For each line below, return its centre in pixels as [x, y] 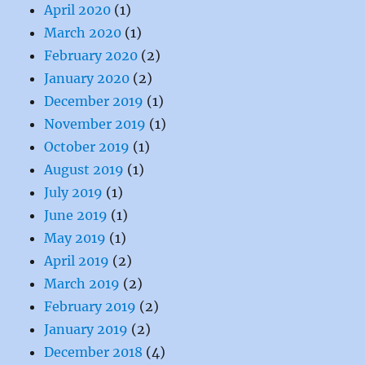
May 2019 [75, 238]
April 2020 [78, 10]
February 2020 [91, 56]
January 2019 [86, 330]
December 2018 [94, 352]
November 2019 [95, 124]
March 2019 [82, 284]
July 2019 [74, 193]
